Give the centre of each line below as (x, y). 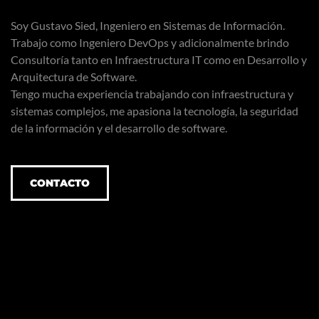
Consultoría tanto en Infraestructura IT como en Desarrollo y (159, 59)
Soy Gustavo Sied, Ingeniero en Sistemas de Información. (148, 25)
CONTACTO (60, 183)
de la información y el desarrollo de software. (119, 128)
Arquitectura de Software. (74, 77)
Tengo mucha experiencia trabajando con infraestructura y (152, 94)
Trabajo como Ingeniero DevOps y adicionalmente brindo (150, 42)
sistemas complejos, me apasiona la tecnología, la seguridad (155, 111)
